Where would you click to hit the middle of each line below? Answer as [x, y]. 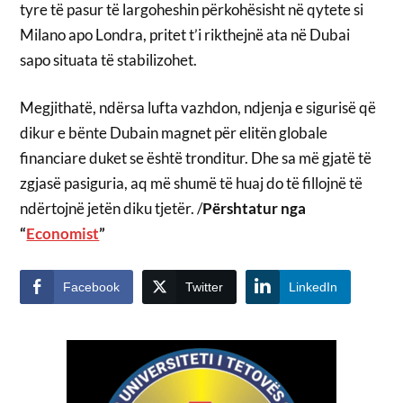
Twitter [205, 287]
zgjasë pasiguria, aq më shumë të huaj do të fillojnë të [192, 184]
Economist [63, 234]
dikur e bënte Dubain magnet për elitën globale [174, 133]
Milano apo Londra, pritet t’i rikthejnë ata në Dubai [185, 34]
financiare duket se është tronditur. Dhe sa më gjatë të [196, 158]
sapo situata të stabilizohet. [109, 59]
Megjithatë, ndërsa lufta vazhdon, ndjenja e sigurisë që [198, 108]
